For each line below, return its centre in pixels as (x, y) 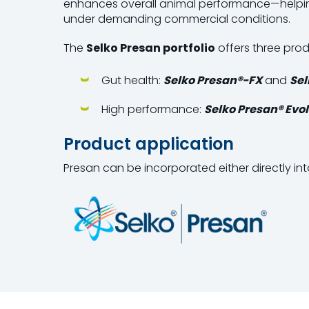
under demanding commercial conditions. (177, 19)
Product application (149, 144)
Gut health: (132, 80)
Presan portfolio (168, 48)
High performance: (153, 109)
